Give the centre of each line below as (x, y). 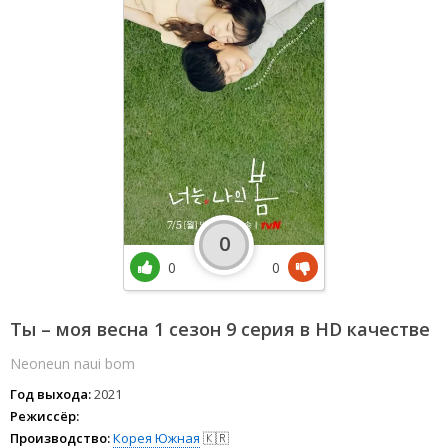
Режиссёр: (44, 415)
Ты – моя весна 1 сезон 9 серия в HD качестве (220, 328)
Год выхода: (50, 393)
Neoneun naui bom (72, 363)
